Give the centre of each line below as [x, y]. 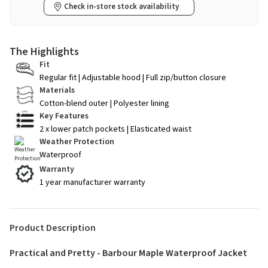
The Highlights [44, 52]
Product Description [53, 228]
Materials [57, 91]
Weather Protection [77, 142]
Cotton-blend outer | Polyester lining [104, 104]
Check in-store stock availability [121, 7]
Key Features [64, 116]
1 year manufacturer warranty [92, 183]
